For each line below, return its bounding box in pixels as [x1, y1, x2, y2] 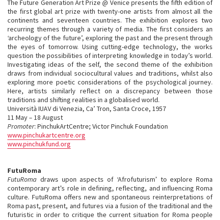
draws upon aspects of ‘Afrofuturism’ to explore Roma [37, 175, 213, 184]
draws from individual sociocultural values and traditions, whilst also [7, 69, 213, 78]
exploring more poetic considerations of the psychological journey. [7, 78, 213, 86]
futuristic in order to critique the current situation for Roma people [7, 210, 213, 219]
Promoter [7, 122, 34, 131]
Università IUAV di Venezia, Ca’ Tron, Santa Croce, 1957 [7, 104, 166, 113]
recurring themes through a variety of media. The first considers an [7, 25, 213, 33]
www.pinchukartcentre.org [7, 131, 85, 139]
